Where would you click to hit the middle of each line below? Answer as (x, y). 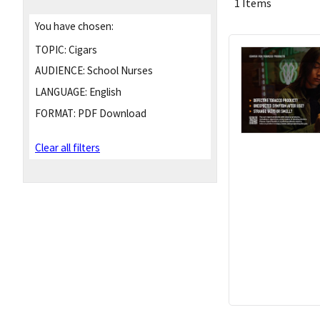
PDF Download (111, 113)
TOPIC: (51, 49)
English (104, 92)
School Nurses (119, 71)
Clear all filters (67, 148)
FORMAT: (55, 113)
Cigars (82, 49)
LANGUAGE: (61, 92)
